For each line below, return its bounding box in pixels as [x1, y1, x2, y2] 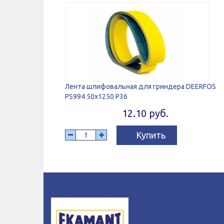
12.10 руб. [121, 107, 168, 119]
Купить [135, 129, 165, 140]
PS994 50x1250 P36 [65, 92, 127, 100]
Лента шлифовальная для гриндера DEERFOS [65, 82, 216, 90]
